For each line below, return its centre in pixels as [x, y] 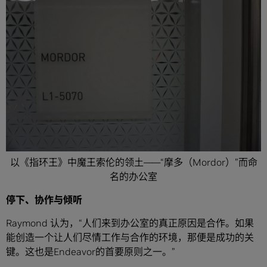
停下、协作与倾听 [44, 199]
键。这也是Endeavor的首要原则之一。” [91, 251]
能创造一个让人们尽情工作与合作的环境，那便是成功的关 [130, 237]
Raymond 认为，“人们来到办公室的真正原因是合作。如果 [130, 223]
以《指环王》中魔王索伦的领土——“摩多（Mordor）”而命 [133, 162]
